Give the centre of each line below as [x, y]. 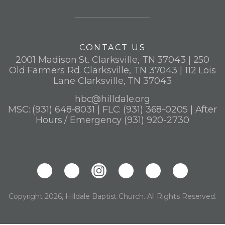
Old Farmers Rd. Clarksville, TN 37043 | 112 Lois [113, 70]
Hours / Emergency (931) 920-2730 [113, 120]
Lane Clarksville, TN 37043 [113, 81]
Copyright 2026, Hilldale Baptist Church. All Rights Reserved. [113, 196]
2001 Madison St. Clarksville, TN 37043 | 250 [113, 60]
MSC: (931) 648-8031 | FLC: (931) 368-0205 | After [113, 109]
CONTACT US [113, 47]
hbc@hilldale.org [113, 99]
